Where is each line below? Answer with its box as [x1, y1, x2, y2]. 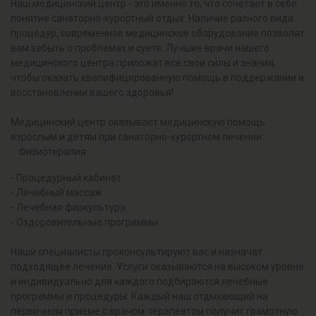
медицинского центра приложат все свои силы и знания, [11, 57, 276, 68]
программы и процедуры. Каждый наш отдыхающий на [11, 291, 268, 302]
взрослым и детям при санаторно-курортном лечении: [11, 131, 264, 142]
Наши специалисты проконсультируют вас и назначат [11, 246, 262, 257]
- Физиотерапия [11, 146, 86, 157]
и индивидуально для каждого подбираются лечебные [11, 276, 268, 287]
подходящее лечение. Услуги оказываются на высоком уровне [11, 261, 304, 272]
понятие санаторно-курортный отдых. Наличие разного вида [11, 13, 293, 24]
